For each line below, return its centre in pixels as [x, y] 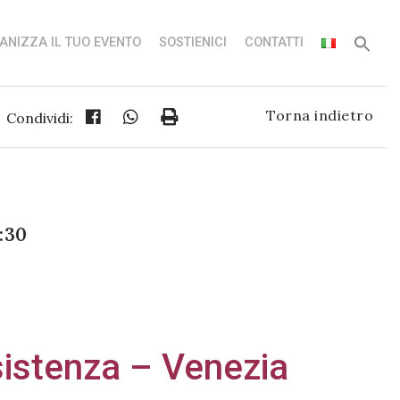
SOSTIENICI [193, 42]
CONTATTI [274, 42]
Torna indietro [320, 115]
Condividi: [40, 117]
